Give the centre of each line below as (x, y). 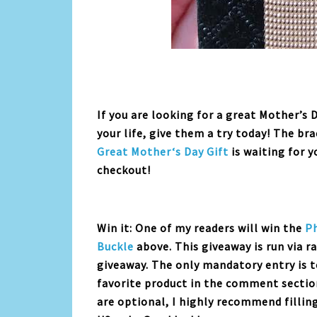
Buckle (115, 246)
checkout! (125, 170)
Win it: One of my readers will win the (201, 228)
